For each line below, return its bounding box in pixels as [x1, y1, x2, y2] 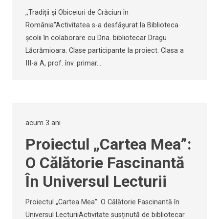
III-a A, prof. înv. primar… [25, 59, 101, 67]
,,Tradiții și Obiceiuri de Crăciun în [25, 8, 129, 17]
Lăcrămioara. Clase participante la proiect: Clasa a [25, 46, 184, 55]
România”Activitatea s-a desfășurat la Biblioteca [25, 21, 178, 29]
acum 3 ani [25, 118, 61, 127]
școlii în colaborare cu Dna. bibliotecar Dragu [25, 33, 167, 42]
